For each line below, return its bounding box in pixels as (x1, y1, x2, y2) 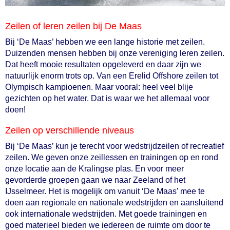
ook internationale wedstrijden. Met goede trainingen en (5, 209, 207, 218)
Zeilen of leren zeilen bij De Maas (5, 21, 142, 31)
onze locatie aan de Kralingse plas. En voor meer (5, 164, 184, 173)
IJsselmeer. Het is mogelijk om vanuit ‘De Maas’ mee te (5, 187, 205, 196)
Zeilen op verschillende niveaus (5, 125, 137, 136)
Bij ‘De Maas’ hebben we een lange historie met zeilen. (5, 37, 205, 46)
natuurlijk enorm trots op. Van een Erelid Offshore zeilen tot (5, 71, 218, 80)
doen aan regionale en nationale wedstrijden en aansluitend (5, 198, 223, 207)
